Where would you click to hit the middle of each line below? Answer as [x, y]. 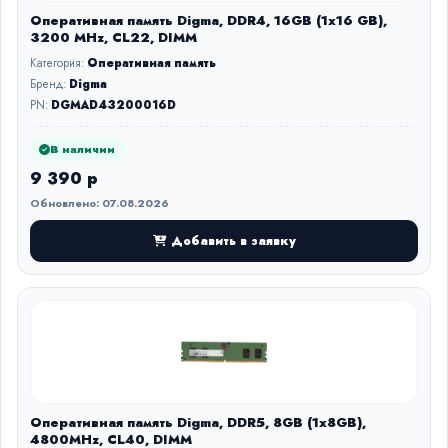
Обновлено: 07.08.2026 [99, 203]
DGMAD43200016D [113, 105]
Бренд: [49, 84]
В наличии [82, 149]
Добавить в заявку [233, 240]
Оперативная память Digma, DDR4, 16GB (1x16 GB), [208, 20]
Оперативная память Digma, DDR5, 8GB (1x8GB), [198, 422]
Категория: [58, 63]
